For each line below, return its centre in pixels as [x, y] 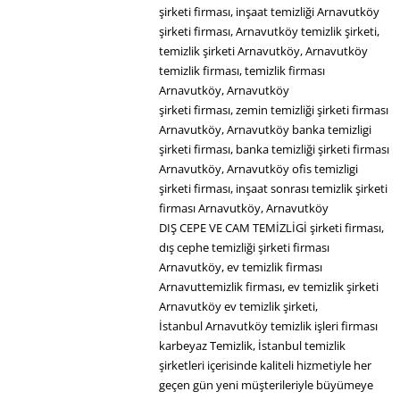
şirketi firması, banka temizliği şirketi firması [275, 149]
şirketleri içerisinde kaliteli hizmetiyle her [266, 365]
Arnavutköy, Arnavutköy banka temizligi [266, 129]
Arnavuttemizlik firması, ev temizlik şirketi [269, 286]
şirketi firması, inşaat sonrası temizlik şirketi [274, 188]
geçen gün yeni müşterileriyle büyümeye [267, 384]
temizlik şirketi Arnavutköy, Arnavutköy [264, 50]
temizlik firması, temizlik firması [242, 70]
